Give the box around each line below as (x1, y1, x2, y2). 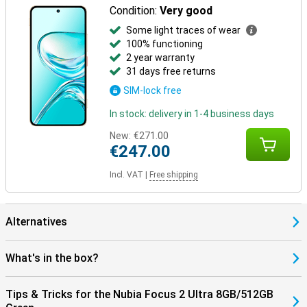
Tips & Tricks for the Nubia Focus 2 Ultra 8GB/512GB (5, 288, 273, 301)
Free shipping (149, 170, 199, 180)
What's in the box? (5, 251, 99, 265)
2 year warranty (126, 52, 195, 63)
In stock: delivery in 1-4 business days (110, 108, 275, 119)
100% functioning (126, 38, 204, 49)
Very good (160, 4, 213, 17)
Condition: (110, 4, 160, 17)
